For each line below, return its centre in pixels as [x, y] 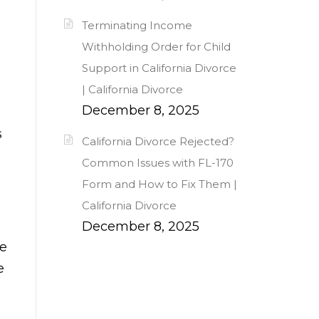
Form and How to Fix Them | [159, 184]
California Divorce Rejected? [158, 142]
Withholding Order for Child [156, 47]
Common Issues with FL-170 [158, 163]
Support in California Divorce [159, 68]
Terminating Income [137, 26]
